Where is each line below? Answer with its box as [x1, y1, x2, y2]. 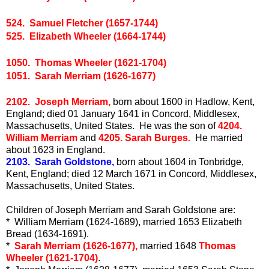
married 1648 [138, 241, 199, 252]
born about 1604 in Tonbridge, [116, 157, 244, 168]
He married [190, 133, 243, 144]
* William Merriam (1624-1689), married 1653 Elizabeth [6, 217, 242, 228]
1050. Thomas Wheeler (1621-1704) [6, 58, 166, 68]
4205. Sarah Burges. [98, 133, 190, 144]
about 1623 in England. [6, 145, 105, 156]
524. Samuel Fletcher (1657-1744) [6, 18, 158, 29]
